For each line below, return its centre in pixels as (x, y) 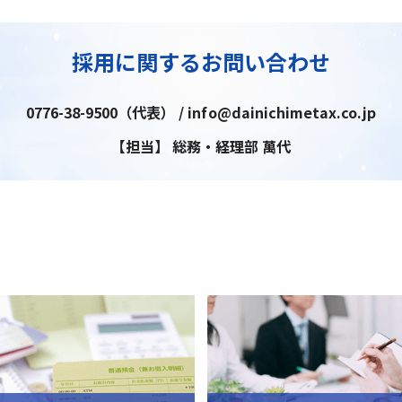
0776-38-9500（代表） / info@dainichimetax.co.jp (201, 112)
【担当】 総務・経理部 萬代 (201, 147)
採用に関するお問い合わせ (201, 61)
